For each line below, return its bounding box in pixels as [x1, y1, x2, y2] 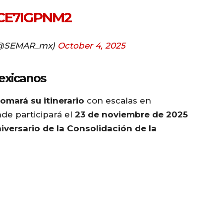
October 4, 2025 [57, 40, 125, 51]
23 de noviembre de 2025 [75, 109, 188, 119]
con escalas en [84, 95, 151, 106]
